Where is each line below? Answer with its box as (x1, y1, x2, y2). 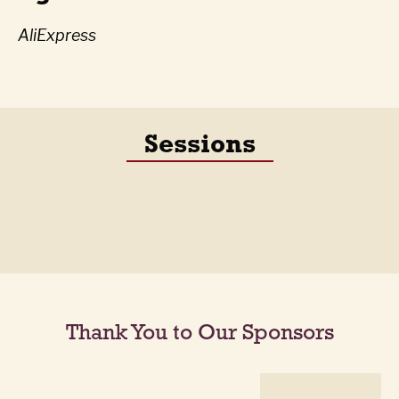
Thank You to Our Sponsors (65, 319, 334, 345)
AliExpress (18, 26, 96, 45)
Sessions (143, 127, 256, 159)
